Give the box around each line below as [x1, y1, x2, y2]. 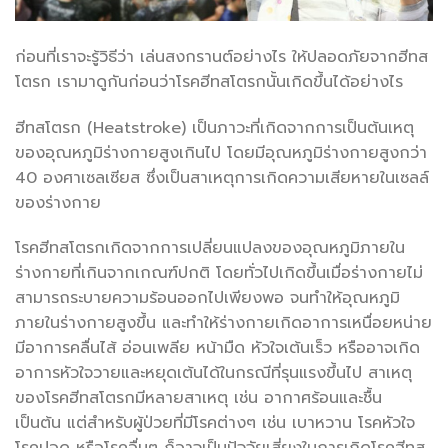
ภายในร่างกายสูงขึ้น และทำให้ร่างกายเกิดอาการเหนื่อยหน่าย [15, 311, 432, 336]
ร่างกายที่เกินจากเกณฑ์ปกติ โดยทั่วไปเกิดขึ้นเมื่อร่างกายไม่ [15, 261, 423, 286]
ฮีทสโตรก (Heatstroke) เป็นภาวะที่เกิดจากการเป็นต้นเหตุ [15, 115, 414, 140]
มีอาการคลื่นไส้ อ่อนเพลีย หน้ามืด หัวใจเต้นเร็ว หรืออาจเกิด [15, 336, 420, 361]
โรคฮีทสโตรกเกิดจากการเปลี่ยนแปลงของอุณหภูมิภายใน [15, 236, 405, 261]
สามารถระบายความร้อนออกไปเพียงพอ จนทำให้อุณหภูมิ [15, 286, 400, 311]
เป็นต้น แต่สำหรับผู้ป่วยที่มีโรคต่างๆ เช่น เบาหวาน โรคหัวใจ [15, 411, 415, 436]
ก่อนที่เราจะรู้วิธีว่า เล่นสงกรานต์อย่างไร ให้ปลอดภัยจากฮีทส [15, 44, 428, 69]
